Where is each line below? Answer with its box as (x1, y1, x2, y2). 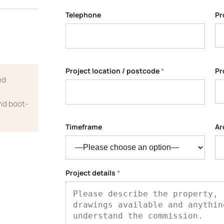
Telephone (65, 10, 101, 20)
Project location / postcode (65, 66, 161, 76)
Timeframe (65, 122, 102, 132)
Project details (65, 168, 117, 178)
